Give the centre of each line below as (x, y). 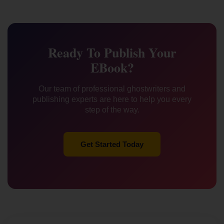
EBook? (112, 67)
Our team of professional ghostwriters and (112, 89)
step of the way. (112, 110)
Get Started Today (112, 144)
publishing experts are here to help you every (112, 99)
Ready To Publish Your (112, 52)
